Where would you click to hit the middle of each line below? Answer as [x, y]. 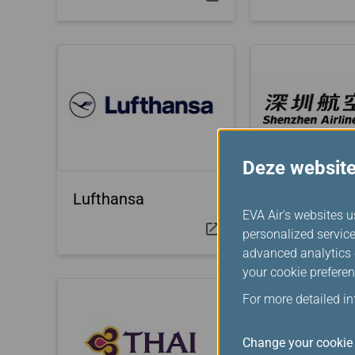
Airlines [293, 223]
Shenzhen [301, 199]
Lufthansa [109, 199]
